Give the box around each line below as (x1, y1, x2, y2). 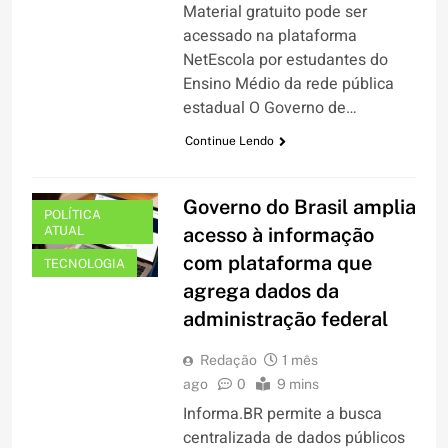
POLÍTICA (44, 207, 101, 223)
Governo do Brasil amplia (182, 195, 416, 220)
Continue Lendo (184, 134, 274, 149)
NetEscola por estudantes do (182, 48, 388, 73)
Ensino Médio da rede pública (182, 72, 394, 97)
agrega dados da (182, 279, 339, 304)
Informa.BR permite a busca (182, 402, 382, 427)
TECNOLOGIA (44, 256, 125, 272)
